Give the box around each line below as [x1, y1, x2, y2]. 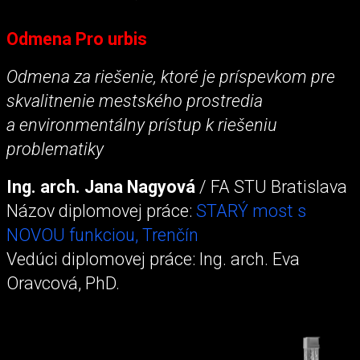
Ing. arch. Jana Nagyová [6, 177, 195, 198]
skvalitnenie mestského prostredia [6, 91, 263, 112]
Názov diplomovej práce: [6, 201, 196, 222]
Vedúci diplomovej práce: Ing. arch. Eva [6, 249, 300, 270]
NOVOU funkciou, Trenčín [6, 225, 198, 246]
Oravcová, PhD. [6, 273, 120, 294]
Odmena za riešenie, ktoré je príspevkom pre [6, 67, 335, 88]
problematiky [6, 139, 104, 160]
